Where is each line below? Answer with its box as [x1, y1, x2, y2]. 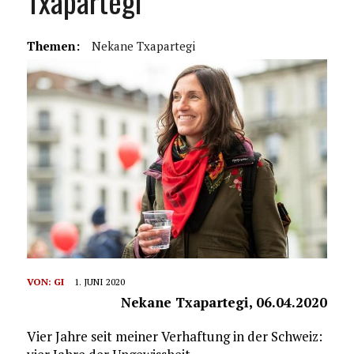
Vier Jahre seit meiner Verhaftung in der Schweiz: [26, 327, 322, 346]
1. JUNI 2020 [73, 276, 125, 288]
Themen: [26, 38, 80, 54]
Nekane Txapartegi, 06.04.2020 [121, 293, 328, 312]
